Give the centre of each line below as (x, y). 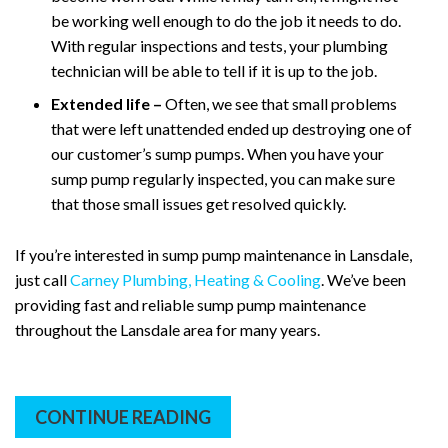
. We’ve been (363, 279)
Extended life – (106, 103)
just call (42, 279)
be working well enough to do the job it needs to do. (226, 20)
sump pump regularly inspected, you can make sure (223, 178)
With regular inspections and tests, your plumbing (219, 45)
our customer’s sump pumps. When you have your (217, 153)
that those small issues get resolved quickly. (198, 203)
